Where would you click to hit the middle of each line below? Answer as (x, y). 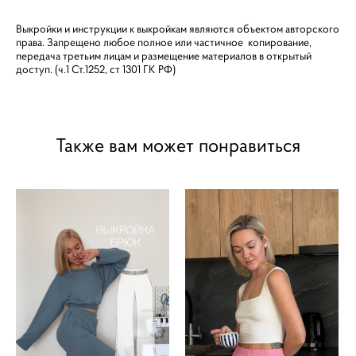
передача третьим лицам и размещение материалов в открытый (164, 56)
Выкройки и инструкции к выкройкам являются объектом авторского (178, 29)
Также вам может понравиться (178, 145)
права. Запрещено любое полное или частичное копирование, (164, 42)
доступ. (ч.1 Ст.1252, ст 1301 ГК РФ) (96, 69)
